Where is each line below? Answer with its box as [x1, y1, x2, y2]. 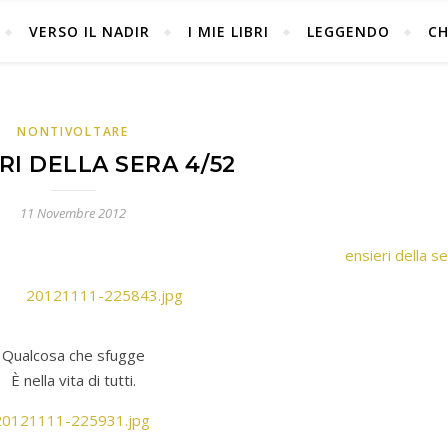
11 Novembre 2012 [20, 204, 126, 222]
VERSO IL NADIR [28, 22, 150, 41]
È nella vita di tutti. [10, 370, 136, 390]
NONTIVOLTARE [17, 123, 129, 140]
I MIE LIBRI [187, 22, 269, 41]
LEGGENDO [306, 22, 390, 41]
